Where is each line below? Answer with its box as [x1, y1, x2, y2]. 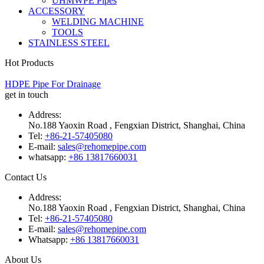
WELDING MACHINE [52, 16, 144, 27]
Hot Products [5, 58, 54, 68]
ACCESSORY [28, 6, 85, 16]
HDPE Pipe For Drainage [5, 79, 101, 89]
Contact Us [5, 172, 47, 182]
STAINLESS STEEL [28, 38, 110, 48]
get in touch [5, 90, 48, 100]
